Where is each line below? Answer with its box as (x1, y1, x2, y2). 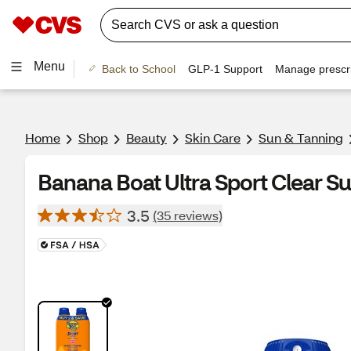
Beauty (126, 129, 167, 146)
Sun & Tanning (259, 129, 343, 146)
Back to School (101, 62, 175, 75)
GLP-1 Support (187, 62, 262, 75)
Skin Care (185, 129, 241, 146)
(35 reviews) (153, 207, 223, 223)
